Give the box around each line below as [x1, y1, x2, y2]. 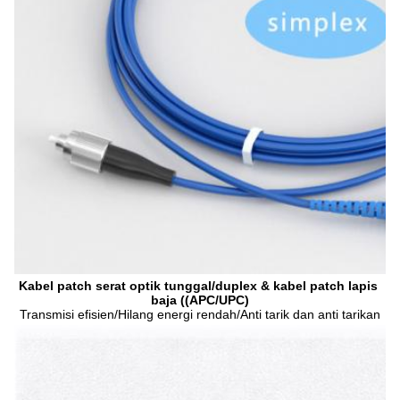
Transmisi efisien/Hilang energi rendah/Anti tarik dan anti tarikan [20, 306, 380, 321]
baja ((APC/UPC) [151, 292, 249, 307]
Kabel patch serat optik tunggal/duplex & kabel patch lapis [19, 278, 378, 293]
